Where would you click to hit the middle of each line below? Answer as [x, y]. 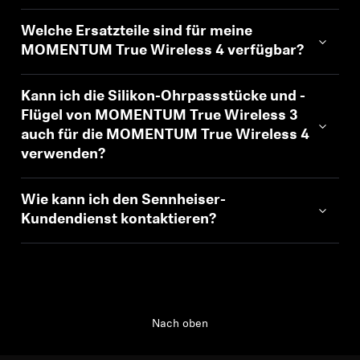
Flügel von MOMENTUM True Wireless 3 [160, 116]
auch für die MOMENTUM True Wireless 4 [166, 135]
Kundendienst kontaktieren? [119, 220]
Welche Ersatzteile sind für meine [137, 32]
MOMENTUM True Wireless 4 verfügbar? [163, 51]
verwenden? [63, 155]
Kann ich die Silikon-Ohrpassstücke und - [164, 97]
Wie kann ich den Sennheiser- [124, 200]
